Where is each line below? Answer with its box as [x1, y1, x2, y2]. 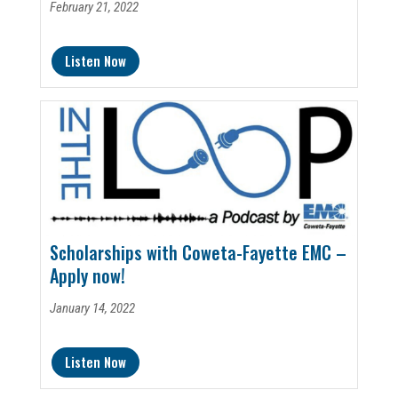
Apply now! [49, 261, 125, 289]
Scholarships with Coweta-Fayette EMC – [49, 238, 346, 266]
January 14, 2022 [49, 299, 135, 316]
